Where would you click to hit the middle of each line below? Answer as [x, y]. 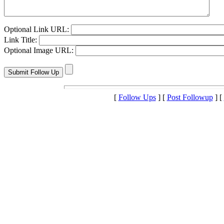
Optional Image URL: [40, 50]
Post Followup [190, 97]
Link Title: [21, 40]
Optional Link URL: [37, 29]
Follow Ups [137, 97]
